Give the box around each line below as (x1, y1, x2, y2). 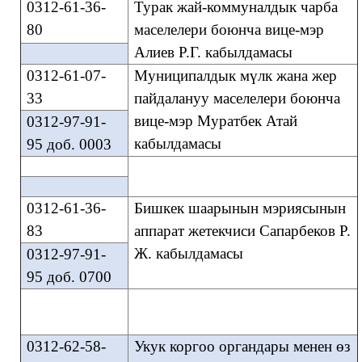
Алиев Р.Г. (133, 44, 201, 61)
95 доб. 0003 (26, 136, 112, 153)
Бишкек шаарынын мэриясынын (133, 200, 346, 217)
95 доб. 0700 (26, 268, 112, 285)
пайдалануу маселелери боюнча (133, 90, 340, 107)
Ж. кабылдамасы (133, 245, 243, 262)
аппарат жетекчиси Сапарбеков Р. (133, 222, 351, 239)
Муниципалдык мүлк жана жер (133, 67, 337, 84)
